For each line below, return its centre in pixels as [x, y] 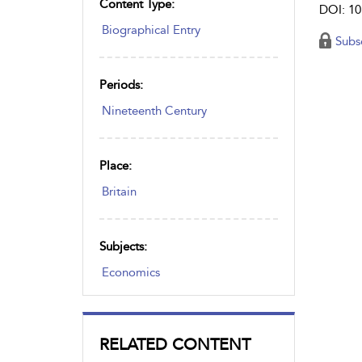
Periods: [121, 84]
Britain [119, 191]
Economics [131, 272]
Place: [116, 165]
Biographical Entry [151, 29]
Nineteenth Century [154, 110]
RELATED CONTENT [175, 344]
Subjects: [123, 246]
